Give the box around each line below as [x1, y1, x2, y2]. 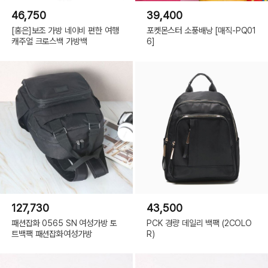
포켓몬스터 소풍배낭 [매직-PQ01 [146, 25, 257, 35]
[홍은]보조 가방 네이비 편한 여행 [11, 25, 119, 35]
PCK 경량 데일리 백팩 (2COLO [146, 217, 252, 228]
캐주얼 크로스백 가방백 [11, 35, 87, 46]
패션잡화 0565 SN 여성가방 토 [11, 217, 117, 228]
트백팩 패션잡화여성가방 [11, 228, 92, 239]
